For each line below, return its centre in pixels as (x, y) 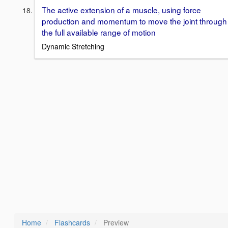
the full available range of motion (99, 32)
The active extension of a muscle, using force (121, 9)
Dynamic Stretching (73, 47)
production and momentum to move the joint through (134, 21)
